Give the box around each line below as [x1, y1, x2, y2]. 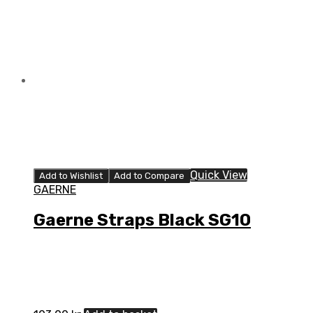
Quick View [190, 168, 247, 182]
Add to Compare [114, 170, 184, 182]
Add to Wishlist [39, 170, 103, 182]
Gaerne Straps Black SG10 [34, 210, 251, 231]
